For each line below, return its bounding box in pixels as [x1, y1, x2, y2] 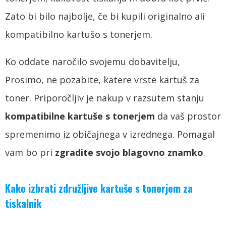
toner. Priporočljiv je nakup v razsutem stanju [5, 91, 204, 104]
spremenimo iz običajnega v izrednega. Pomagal [5, 128, 215, 140]
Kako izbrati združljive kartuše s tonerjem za [5, 180, 193, 196]
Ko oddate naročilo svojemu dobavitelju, [5, 55, 180, 68]
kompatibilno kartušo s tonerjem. [5, 28, 152, 40]
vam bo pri [5, 146, 55, 158]
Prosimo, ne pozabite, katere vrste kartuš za [5, 73, 199, 86]
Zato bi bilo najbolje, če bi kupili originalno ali [5, 10, 205, 22]
